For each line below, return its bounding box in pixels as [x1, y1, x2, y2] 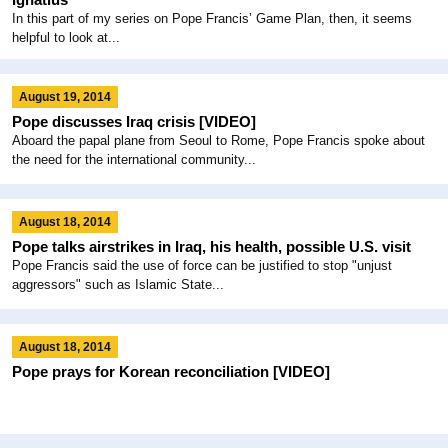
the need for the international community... [12, 151, 256, 167]
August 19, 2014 [19, 89, 111, 104]
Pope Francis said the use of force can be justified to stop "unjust [12, 257, 392, 273]
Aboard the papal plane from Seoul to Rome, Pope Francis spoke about [12, 132, 425, 148]
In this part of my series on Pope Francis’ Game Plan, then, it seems [12, 10, 412, 26]
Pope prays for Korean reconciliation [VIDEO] [12, 362, 330, 380]
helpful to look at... [12, 29, 120, 45]
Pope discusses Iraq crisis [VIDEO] [12, 112, 256, 130]
